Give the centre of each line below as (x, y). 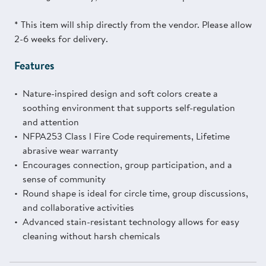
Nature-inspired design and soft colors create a (120, 94)
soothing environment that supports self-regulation (129, 108)
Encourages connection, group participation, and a (127, 165)
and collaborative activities (78, 208)
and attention (51, 122)
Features (34, 66)
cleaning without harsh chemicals (91, 236)
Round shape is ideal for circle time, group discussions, (135, 193)
